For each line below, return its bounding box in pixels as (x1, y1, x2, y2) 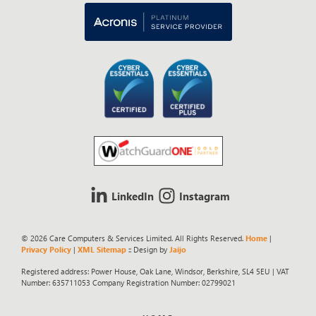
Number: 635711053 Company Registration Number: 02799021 (21, 277, 236, 287)
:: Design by (126, 245, 169, 255)
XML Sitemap (78, 245, 126, 255)
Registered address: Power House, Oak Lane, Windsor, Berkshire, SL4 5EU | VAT (21, 266, 289, 276)
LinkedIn (111, 188, 154, 203)
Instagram (179, 188, 231, 203)
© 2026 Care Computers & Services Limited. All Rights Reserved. (21, 233, 245, 243)
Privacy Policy (21, 245, 71, 255)
